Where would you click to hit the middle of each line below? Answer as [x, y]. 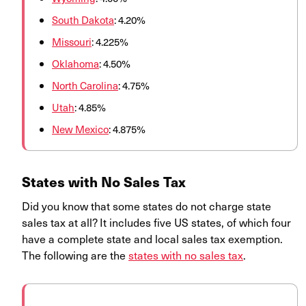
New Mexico [80, 129]
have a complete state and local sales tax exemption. [152, 239]
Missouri [72, 42]
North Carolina [85, 86]
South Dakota [83, 20]
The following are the [75, 255]
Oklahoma [75, 64]
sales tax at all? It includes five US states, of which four [156, 222]
